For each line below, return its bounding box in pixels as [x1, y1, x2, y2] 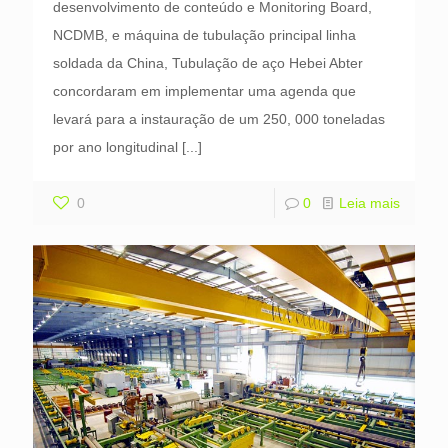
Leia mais [339, 195, 400, 212]
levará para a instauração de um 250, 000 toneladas [53, 111, 385, 128]
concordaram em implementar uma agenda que [53, 83, 356, 100]
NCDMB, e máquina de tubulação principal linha [53, 27, 356, 44]
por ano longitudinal [53, 139, 178, 156]
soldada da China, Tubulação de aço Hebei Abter [53, 55, 363, 72]
